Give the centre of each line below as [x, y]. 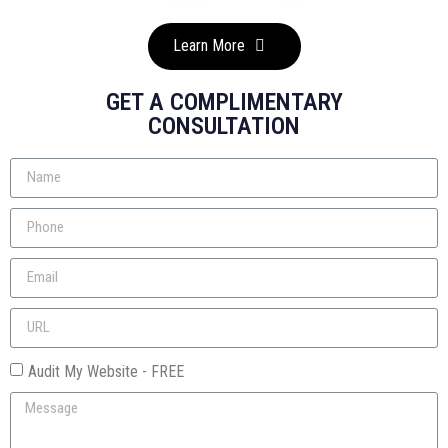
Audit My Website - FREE [106, 371]
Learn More [208, 46]
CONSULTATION [224, 125]
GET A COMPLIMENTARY [224, 101]
